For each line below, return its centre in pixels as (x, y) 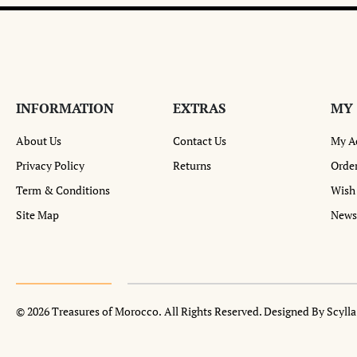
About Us (39, 140)
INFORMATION (65, 108)
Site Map (37, 214)
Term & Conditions (63, 190)
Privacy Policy (50, 165)
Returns (192, 165)
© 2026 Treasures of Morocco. (89, 311)
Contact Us (200, 140)
